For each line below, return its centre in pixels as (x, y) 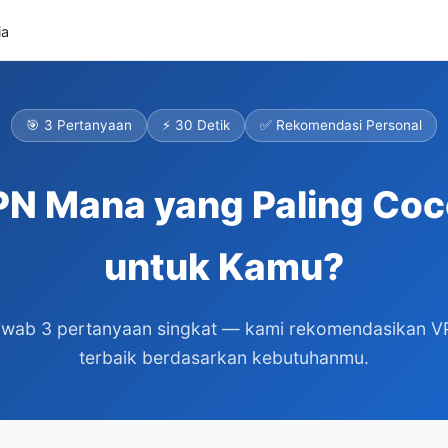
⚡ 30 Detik (196, 125)
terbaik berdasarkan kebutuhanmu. (224, 357)
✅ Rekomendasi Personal (341, 125)
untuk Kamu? (224, 266)
